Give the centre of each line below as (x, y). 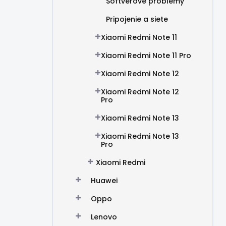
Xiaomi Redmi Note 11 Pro (146, 55)
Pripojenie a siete (137, 19)
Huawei (104, 181)
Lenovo (104, 217)
